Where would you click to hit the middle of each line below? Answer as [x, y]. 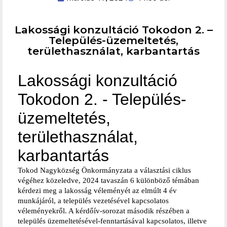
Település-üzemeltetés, [113, 41]
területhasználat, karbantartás [113, 51]
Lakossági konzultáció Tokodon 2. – [113, 30]
